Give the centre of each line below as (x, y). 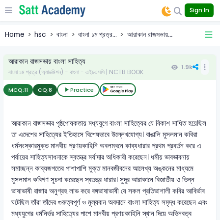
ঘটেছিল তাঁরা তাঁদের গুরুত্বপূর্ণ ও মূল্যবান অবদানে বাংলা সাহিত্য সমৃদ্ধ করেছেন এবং (110, 203)
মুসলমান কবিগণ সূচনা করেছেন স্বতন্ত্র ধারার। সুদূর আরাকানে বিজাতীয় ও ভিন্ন (103, 180)
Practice (82, 90)
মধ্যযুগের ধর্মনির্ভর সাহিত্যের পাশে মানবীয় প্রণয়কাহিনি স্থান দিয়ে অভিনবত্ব (102, 214)
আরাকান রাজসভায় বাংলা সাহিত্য (47, 61)
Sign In (199, 10)
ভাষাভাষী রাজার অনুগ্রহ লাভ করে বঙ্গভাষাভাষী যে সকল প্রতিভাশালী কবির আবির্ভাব (108, 191)
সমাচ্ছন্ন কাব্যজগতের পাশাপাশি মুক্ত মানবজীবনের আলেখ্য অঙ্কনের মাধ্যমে (103, 169)
